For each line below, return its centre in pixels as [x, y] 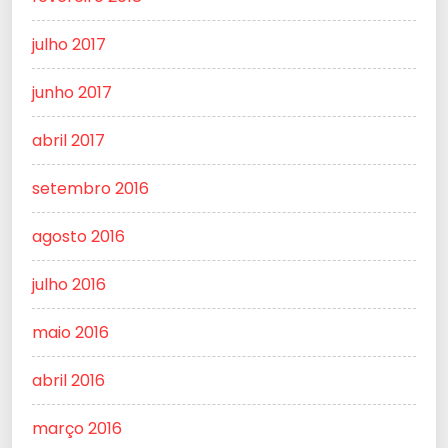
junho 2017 [72, 93]
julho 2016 [69, 285]
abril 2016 [68, 381]
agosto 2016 [78, 237]
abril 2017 [68, 141]
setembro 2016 [90, 189]
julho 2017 [69, 45]
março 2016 [77, 429]
